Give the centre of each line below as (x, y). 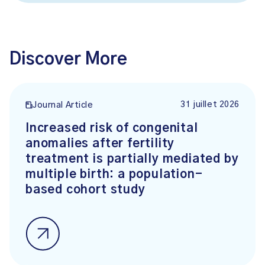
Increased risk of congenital (112, 128)
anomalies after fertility (100, 144)
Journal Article (63, 106)
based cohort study (85, 190)
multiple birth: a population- (114, 174)
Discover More (68, 59)
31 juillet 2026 (210, 105)
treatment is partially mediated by (132, 159)
